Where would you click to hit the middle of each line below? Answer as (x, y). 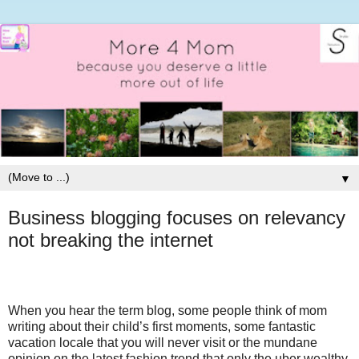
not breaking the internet (111, 240)
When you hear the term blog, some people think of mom (167, 310)
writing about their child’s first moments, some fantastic (162, 326)
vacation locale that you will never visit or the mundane (163, 342)
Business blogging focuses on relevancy (177, 217)
